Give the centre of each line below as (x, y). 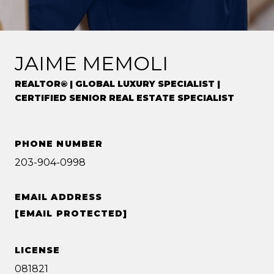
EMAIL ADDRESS (59, 197)
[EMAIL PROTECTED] (71, 214)
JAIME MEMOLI (91, 64)
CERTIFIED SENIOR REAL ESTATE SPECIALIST (124, 98)
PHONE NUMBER (59, 144)
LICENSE (38, 250)
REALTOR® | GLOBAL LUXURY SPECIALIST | (117, 84)
